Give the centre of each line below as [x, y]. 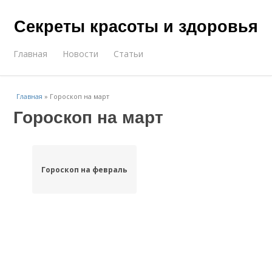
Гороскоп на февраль [84, 169]
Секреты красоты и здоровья [136, 25]
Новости [81, 54]
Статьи [129, 54]
